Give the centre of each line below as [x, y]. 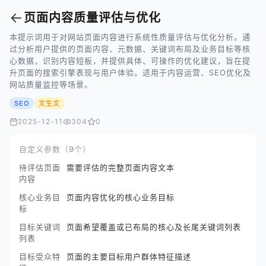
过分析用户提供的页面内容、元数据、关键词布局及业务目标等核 [130, 49]
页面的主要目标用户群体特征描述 [129, 256]
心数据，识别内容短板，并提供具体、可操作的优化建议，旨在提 [130, 61]
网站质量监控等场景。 [51, 84]
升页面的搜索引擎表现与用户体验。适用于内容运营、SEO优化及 [130, 72]
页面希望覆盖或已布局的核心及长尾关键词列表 [154, 227]
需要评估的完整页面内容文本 [121, 167]
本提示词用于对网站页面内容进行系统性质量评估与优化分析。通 [130, 37]
